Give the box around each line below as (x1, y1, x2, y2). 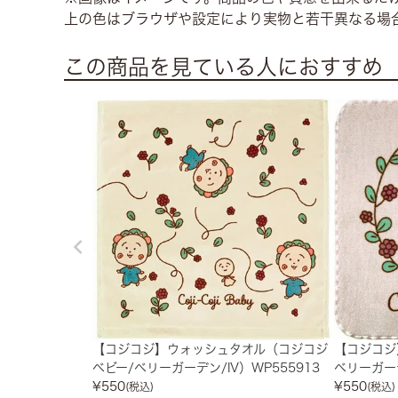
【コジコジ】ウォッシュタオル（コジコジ (92, 342, 328, 355)
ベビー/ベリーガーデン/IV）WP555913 (92, 361, 320, 374)
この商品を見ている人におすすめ (64, 55, 383, 77)
